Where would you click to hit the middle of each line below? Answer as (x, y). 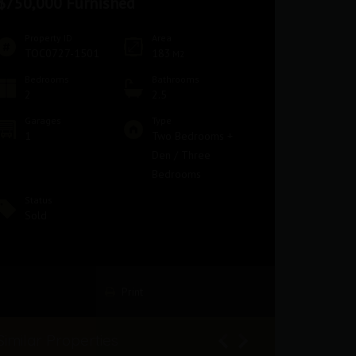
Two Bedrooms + (192, 136)
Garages (43, 120)
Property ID (48, 38)
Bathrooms (176, 79)
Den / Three (181, 155)
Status (39, 200)
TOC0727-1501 (62, 53)
